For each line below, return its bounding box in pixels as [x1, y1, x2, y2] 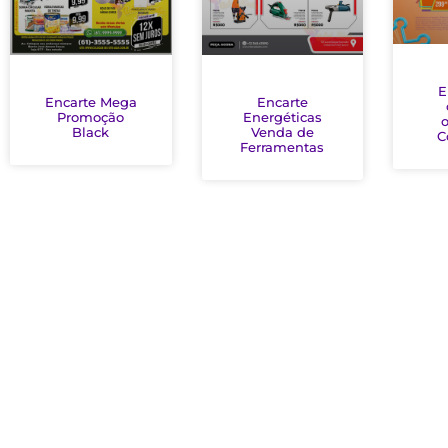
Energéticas [242, 109, 322, 126]
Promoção [57, 108, 125, 125]
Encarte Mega [44, 93, 137, 110]
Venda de [250, 124, 314, 141]
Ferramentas [240, 139, 325, 156]
